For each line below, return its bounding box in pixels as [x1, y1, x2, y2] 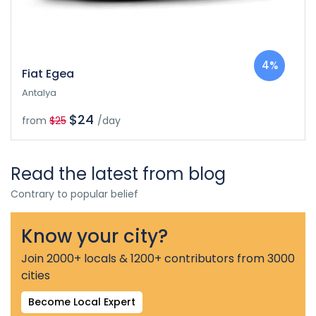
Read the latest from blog [11, 162, 226, 186]
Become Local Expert [28, 294, 135, 309]
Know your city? [21, 223, 168, 249]
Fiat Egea [22, 65, 74, 82]
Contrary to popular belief [11, 186, 138, 201]
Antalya [22, 85, 56, 99]
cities [21, 267, 50, 284]
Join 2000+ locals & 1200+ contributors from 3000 [21, 250, 295, 267]
